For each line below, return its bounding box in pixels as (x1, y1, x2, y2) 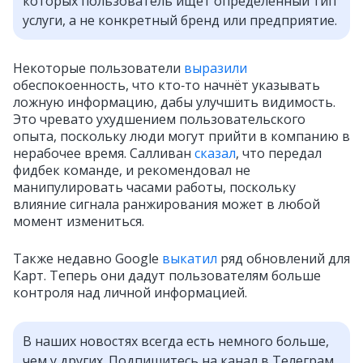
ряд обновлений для (217, 250, 350, 267)
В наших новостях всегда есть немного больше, (23, 332, 329, 350)
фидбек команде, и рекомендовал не (13, 161, 250, 179)
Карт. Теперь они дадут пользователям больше (13, 267, 321, 284)
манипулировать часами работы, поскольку (13, 178, 296, 196)
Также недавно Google (13, 250, 162, 267)
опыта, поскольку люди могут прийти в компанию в (13, 127, 350, 145)
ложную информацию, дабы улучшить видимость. (13, 93, 335, 111)
